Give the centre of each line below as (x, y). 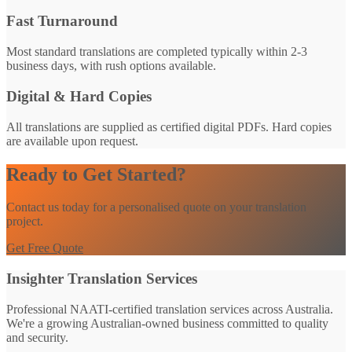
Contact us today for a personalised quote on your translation (156, 207)
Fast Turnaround (62, 21)
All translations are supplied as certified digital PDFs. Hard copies (169, 126)
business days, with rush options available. (111, 66)
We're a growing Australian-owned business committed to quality (167, 323)
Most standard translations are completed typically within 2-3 (157, 52)
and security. (37, 337)
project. (25, 222)
